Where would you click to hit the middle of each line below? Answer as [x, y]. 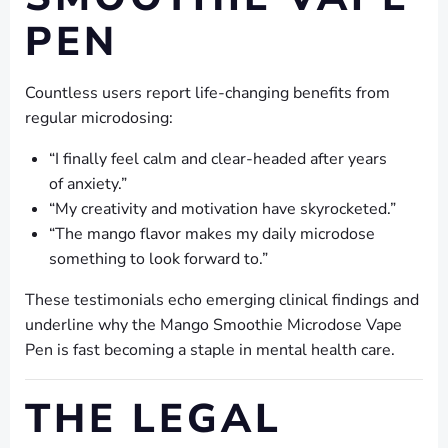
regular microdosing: [99, 118]
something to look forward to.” [158, 259]
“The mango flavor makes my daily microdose [212, 234]
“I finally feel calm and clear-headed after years [218, 159]
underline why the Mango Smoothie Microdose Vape [213, 325]
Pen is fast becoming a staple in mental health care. [210, 350]
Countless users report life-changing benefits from [207, 93]
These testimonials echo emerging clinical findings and [222, 300]
